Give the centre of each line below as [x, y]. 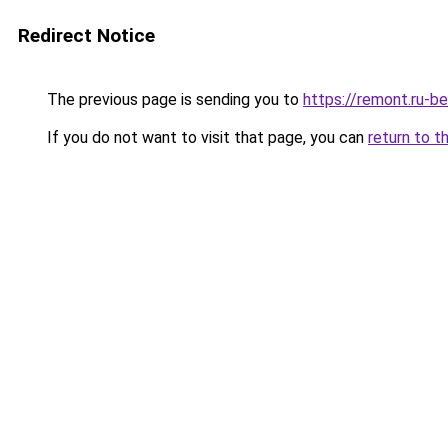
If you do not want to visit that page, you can [205, 137]
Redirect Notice [86, 35]
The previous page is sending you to [173, 99]
